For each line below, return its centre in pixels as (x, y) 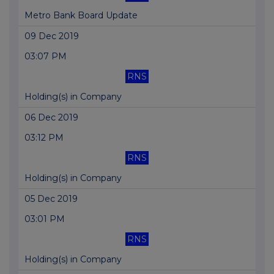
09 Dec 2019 (52, 36)
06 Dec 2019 (51, 118)
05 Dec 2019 (51, 199)
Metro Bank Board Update (81, 16)
